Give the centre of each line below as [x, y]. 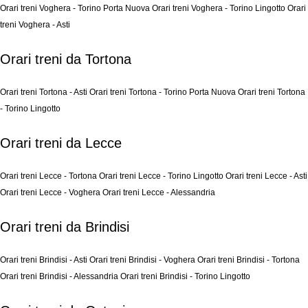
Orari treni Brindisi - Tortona [249, 260]
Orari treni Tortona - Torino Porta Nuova [164, 92]
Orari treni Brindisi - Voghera [143, 260]
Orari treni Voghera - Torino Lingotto [220, 8]
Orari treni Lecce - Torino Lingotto [162, 176]
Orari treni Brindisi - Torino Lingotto [185, 276]
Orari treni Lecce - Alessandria [159, 192]
